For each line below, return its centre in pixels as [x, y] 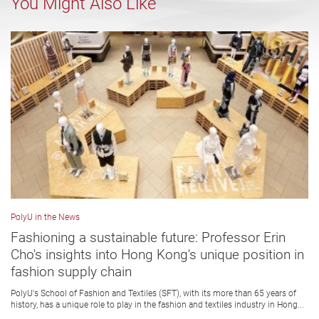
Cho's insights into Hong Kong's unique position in [157, 255]
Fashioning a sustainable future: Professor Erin [148, 238]
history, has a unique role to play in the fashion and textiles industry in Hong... [157, 305]
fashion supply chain [71, 272]
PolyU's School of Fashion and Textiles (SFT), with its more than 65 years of [153, 294]
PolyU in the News [45, 218]
